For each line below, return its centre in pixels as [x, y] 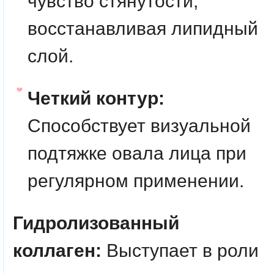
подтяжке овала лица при [137, 153]
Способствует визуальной [139, 126]
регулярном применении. [136, 181]
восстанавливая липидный [143, 28]
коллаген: [60, 250]
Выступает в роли [183, 250]
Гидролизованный [96, 223]
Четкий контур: [96, 98]
